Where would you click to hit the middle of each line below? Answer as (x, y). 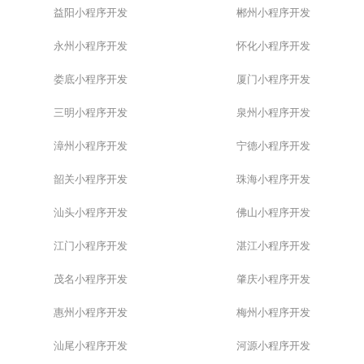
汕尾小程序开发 (90, 347)
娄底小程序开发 (90, 80)
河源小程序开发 (273, 347)
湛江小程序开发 (273, 247)
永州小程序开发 (90, 47)
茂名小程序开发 (90, 280)
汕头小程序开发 (90, 213)
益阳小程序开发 (90, 13)
